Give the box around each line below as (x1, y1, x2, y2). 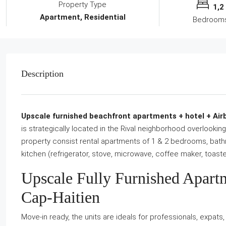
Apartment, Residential (39, 12, 126, 22)
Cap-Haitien (21, 188, 100, 206)
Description (21, 68, 64, 79)
